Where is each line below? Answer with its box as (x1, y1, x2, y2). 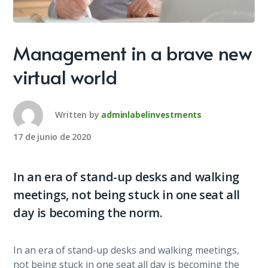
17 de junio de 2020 (13, 130, 91, 142)
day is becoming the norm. (13, 204, 163, 221)
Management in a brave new (13, 39, 252, 66)
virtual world (13, 63, 117, 90)
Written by (55, 108, 99, 120)
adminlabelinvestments (101, 108, 202, 120)
